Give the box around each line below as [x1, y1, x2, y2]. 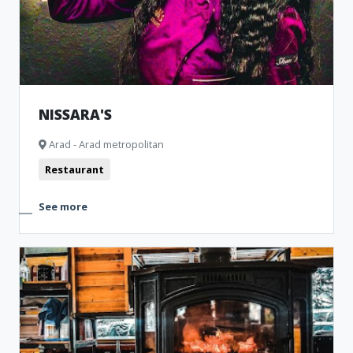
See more [39, 199, 87, 214]
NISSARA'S [39, 105, 112, 124]
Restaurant [45, 162, 104, 176]
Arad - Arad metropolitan [46, 137, 164, 151]
